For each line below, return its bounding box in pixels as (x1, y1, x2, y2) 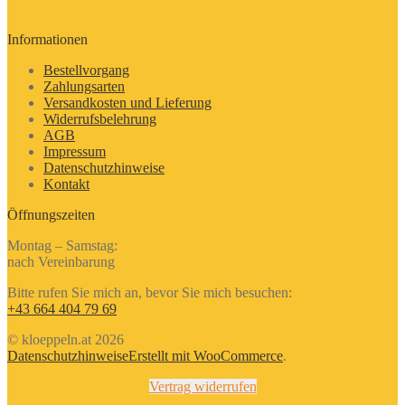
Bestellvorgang (43, 62, 129, 79)
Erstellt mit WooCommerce (128, 348, 283, 364)
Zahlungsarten (43, 79, 125, 95)
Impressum (43, 144, 106, 160)
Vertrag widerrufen (148, 379, 257, 395)
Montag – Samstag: (7, 238, 118, 254)
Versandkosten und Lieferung (43, 95, 212, 111)
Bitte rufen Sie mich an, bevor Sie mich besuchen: (7, 285, 292, 301)
